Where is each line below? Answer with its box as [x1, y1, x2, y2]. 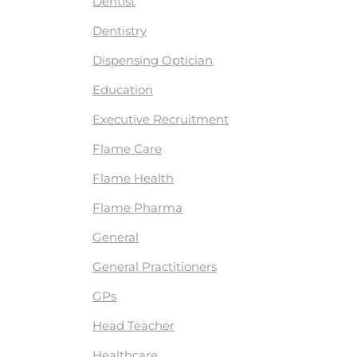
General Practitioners [92, 258, 217, 274]
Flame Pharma [92, 199, 182, 215]
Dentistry [92, 22, 147, 38]
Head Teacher [92, 317, 175, 333]
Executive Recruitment [92, 111, 229, 127]
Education [92, 81, 153, 97]
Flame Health [92, 170, 174, 186]
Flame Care [92, 140, 162, 156]
